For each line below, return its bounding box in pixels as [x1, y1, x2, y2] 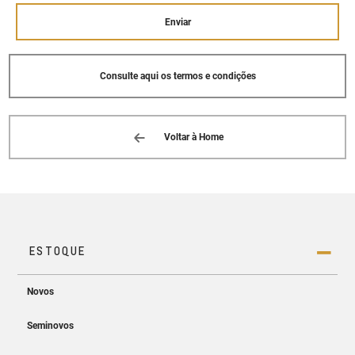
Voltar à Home [164, 132, 224, 143]
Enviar [164, 16, 191, 28]
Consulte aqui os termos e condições [99, 71, 256, 82]
